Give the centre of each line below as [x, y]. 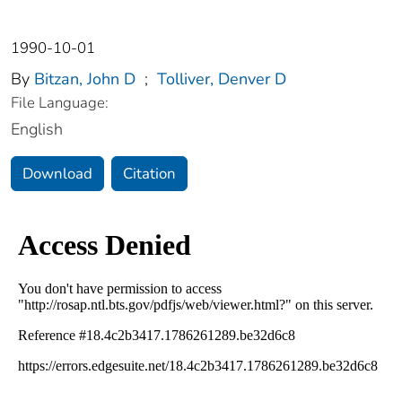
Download [57, 174]
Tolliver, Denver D [222, 79]
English [37, 130]
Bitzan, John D [85, 79]
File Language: [60, 103]
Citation [149, 174]
